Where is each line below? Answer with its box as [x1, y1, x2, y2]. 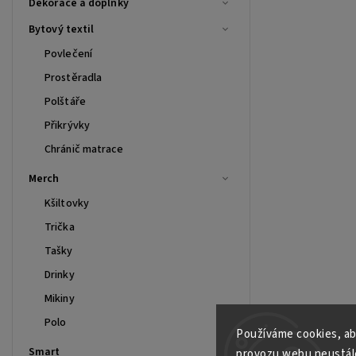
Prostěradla [44, 69, 103, 86]
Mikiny [44, 290, 75, 307]
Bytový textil [29, 21, 95, 37]
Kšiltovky [44, 195, 89, 211]
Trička [44, 219, 75, 235]
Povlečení [44, 45, 92, 62]
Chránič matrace [44, 141, 124, 157]
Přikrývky [44, 117, 90, 133]
